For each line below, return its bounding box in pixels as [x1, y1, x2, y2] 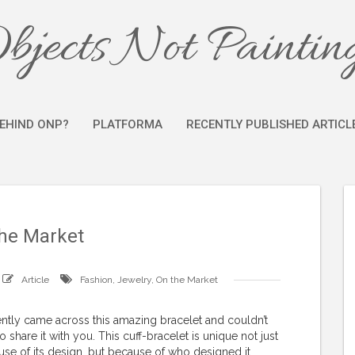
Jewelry [117, 274, 151, 285]
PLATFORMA [93, 117, 162, 132]
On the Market [156, 274, 218, 285]
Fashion [80, 274, 113, 285]
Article [21, 274, 49, 285]
